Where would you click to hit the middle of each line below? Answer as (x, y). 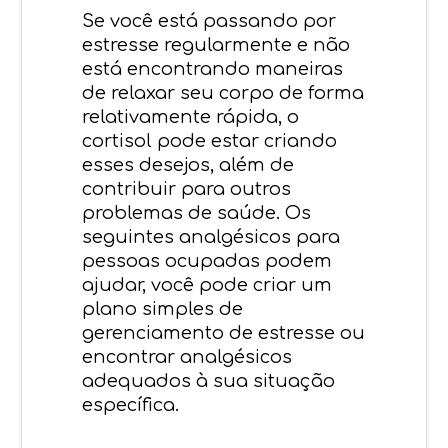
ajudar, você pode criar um (207, 284)
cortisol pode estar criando (210, 140)
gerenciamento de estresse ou (224, 332)
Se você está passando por (209, 20)
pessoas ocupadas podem (207, 260)
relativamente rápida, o (191, 116)
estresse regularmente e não (216, 44)
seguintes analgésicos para (211, 236)
